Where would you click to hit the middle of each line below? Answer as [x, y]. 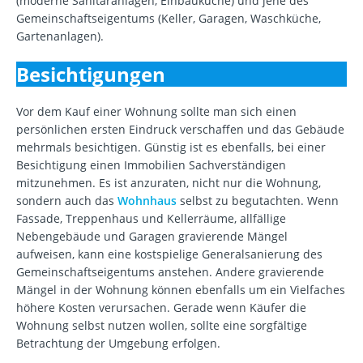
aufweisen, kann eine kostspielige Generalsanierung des [169, 254]
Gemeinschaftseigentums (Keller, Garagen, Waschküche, [169, 19]
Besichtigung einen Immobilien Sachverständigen [151, 165]
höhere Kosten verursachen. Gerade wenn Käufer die [161, 308]
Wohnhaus [147, 201]
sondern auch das [67, 201]
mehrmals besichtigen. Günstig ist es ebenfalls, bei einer [171, 147]
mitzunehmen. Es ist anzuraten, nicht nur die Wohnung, [169, 183]
